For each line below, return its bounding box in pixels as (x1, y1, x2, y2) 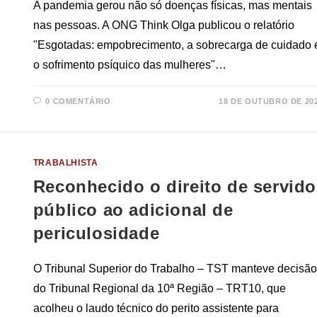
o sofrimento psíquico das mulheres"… (33, 59, 226, 71)
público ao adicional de (33, 200, 234, 220)
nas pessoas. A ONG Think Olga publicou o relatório (33, 19, 294, 32)
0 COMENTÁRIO (45, 97, 111, 106)
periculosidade (33, 224, 160, 243)
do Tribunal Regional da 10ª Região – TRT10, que (33, 282, 286, 295)
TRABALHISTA (33, 158, 98, 168)
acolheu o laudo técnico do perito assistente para (33, 302, 279, 315)
